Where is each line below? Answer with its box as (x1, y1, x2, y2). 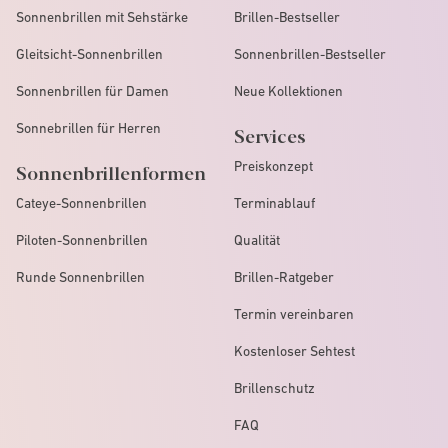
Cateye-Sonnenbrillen (16, 194, 147, 211)
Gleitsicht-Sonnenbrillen (16, 45, 163, 62)
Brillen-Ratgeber (234, 268, 334, 285)
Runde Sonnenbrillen (16, 268, 145, 285)
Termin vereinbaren (234, 305, 354, 322)
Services (234, 121, 306, 148)
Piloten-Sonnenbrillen (16, 231, 148, 248)
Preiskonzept (234, 157, 313, 174)
